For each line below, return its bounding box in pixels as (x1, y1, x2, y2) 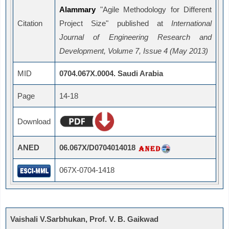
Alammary (59, 5, 96, 14)
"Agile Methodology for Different (96, 5, 212, 14)
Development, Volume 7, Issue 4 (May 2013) (59, 47, 208, 56)
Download (17, 117, 51, 126)
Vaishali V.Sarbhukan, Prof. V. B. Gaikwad (10, 215, 158, 224)
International (171, 19, 212, 28)
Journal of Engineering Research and (59, 33, 212, 42)
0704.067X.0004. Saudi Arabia (59, 69, 163, 78)
